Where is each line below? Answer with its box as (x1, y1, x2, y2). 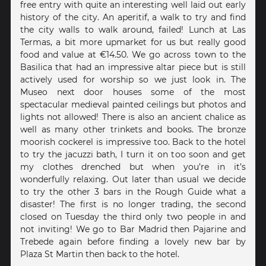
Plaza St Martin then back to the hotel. (20, 248, 179, 259)
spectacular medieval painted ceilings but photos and (20, 99, 246, 110)
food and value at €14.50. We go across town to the (20, 49, 246, 60)
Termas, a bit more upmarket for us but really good (20, 36, 246, 47)
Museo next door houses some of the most (20, 86, 246, 97)
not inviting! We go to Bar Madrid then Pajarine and (20, 223, 246, 235)
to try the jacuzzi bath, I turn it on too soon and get (20, 148, 246, 160)
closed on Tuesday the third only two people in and (20, 211, 246, 222)
